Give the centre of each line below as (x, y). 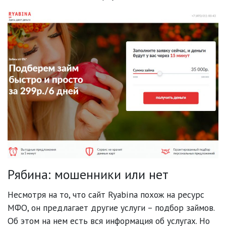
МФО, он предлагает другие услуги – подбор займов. (111, 208)
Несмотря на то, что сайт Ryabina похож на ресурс (106, 195)
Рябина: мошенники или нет (88, 174)
